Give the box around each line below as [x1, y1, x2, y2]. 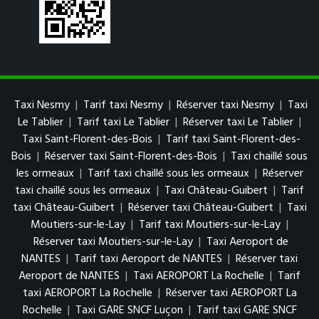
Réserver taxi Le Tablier [183, 113, 293, 132]
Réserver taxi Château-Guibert [127, 199, 273, 218]
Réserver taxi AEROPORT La [165, 284, 297, 303]
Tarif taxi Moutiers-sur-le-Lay [139, 216, 283, 235]
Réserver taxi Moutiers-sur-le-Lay [33, 233, 196, 252]
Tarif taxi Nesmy [83, 96, 166, 115]
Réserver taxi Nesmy [177, 96, 277, 115]
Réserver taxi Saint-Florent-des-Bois [45, 147, 217, 167]
